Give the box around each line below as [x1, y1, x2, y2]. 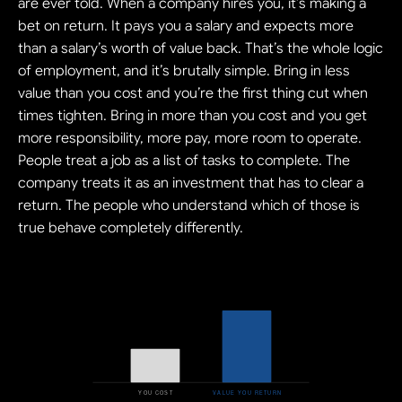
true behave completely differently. [18, 218, 243, 237]
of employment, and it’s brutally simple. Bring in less [18, 61, 350, 80]
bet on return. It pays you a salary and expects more [18, 16, 354, 35]
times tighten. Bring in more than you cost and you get [18, 106, 367, 125]
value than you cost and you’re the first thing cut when [18, 83, 368, 102]
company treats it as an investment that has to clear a [18, 173, 363, 192]
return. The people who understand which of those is [18, 196, 360, 214]
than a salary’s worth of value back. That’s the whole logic [18, 39, 383, 57]
